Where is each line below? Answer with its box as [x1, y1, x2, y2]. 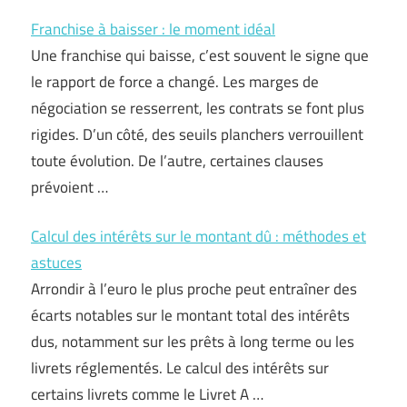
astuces [31, 251, 82, 274]
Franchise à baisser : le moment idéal [31, 16, 275, 41]
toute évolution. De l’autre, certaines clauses [31, 148, 323, 173]
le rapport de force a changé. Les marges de [31, 69, 319, 94]
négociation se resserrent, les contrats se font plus [31, 95, 364, 120]
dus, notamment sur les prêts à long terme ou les [31, 330, 354, 353]
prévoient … [31, 174, 108, 199]
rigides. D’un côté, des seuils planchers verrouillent [31, 122, 363, 146]
